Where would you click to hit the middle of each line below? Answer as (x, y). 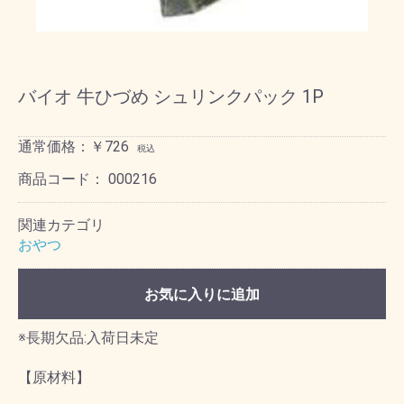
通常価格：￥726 (73, 147)
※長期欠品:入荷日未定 (88, 338)
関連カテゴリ (61, 225)
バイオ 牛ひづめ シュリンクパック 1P (171, 96)
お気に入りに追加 (202, 294)
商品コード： (63, 179)
